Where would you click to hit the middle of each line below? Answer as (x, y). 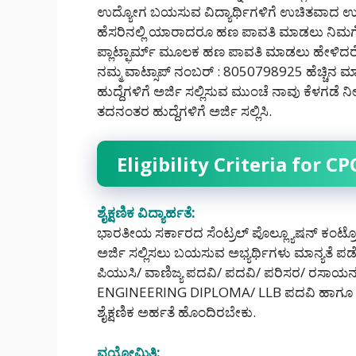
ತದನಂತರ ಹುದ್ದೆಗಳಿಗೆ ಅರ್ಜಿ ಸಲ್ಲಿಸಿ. (184, 110)
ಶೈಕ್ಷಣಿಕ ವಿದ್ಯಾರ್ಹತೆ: (146, 213)
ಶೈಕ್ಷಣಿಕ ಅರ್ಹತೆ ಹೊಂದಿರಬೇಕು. (176, 312)
